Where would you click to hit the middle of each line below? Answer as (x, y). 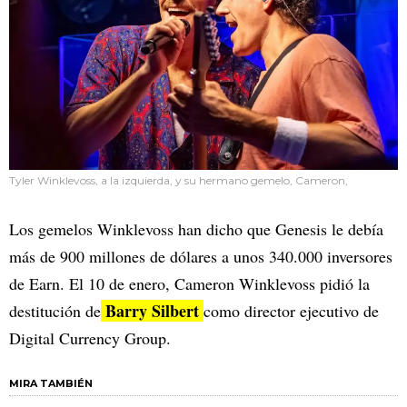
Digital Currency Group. (90, 338)
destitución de (55, 311)
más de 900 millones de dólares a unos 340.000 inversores (201, 257)
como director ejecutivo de (291, 311)
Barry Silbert (152, 311)
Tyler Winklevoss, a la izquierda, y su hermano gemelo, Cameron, (179, 181)
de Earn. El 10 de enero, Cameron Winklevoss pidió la (189, 284)
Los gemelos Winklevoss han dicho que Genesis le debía (196, 229)
